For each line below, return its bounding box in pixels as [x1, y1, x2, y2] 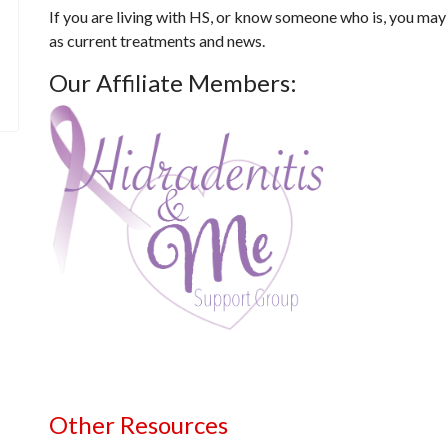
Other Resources [49, 410, 228, 440]
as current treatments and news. [49, 31, 271, 51]
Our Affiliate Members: [49, 68, 297, 98]
